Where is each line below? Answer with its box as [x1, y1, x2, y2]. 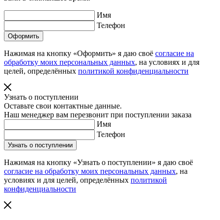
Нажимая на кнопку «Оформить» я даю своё [4, 49, 155, 58]
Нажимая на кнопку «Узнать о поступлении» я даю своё [4, 158, 193, 167]
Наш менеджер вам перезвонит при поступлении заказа [4, 110, 192, 119]
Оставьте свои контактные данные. [4, 102, 122, 110]
